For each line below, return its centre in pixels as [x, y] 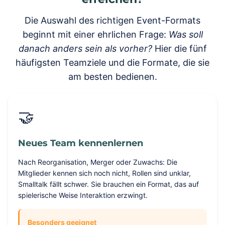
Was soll [186, 34]
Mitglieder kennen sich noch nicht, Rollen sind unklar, [104, 173]
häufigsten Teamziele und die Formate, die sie [113, 63]
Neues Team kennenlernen [81, 143]
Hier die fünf [179, 48]
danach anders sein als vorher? [85, 48]
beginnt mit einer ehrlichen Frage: [95, 34]
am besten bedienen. [113, 77]
